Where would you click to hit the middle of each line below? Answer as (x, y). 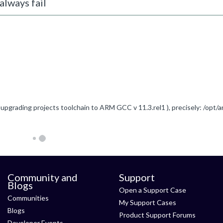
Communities (28, 198)
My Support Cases (148, 202)
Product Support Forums (157, 215)
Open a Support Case (153, 190)
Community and (43, 177)
